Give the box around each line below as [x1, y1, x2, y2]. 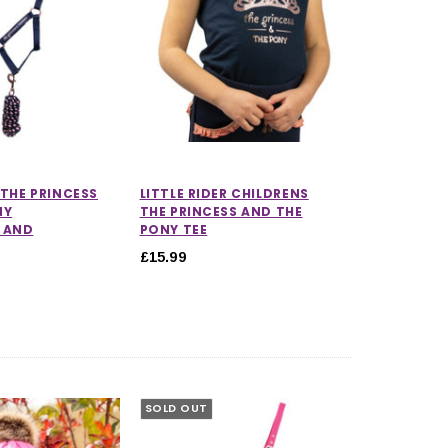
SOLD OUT [144, 400, 208, 417]
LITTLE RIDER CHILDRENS [139, 184, 309, 202]
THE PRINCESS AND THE [139, 202, 303, 220]
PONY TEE [139, 220, 208, 238]
